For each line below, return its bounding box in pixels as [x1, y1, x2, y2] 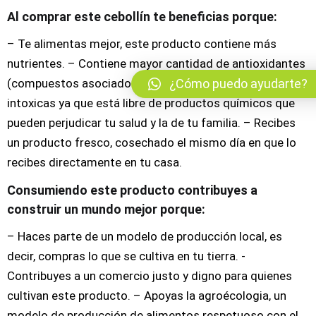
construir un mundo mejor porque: [7, 201, 205, 217]
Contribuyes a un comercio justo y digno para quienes [7, 269, 292, 283]
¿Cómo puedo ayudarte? [169, 76, 308, 92]
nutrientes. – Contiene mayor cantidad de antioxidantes [7, 56, 305, 71]
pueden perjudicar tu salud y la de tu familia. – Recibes [7, 116, 296, 130]
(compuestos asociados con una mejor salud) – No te [7, 76, 294, 90]
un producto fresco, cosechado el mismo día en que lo [7, 135, 296, 150]
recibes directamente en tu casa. [7, 155, 182, 169]
